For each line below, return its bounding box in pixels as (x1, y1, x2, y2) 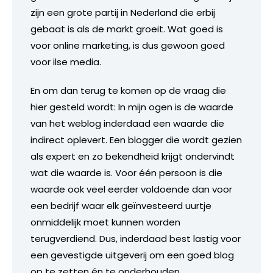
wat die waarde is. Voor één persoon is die (30, 166, 222, 179)
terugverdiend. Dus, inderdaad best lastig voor (30, 232, 241, 245)
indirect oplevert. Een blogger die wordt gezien (30, 133, 242, 146)
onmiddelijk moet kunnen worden (30, 215, 180, 229)
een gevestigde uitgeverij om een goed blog (30, 248, 234, 261)
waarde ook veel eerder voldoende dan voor (30, 182, 232, 196)
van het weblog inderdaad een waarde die (30, 116, 224, 130)
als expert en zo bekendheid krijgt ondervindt (30, 149, 235, 163)
